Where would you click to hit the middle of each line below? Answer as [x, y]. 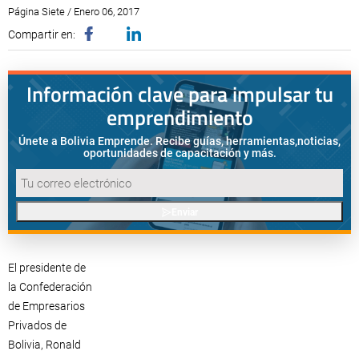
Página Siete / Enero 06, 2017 [74, 12]
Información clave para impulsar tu [179, 94]
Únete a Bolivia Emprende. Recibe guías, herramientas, [158, 141]
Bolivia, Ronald [44, 345]
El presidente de [47, 268]
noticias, [319, 141]
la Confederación [50, 287]
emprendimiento [179, 117]
